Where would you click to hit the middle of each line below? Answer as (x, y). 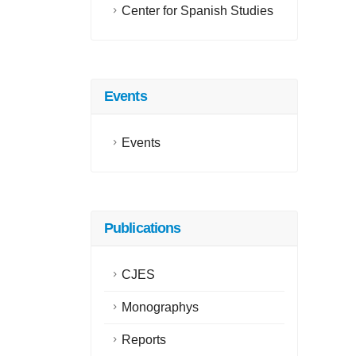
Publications (143, 228)
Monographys (160, 307)
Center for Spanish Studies (197, 11)
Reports (144, 340)
